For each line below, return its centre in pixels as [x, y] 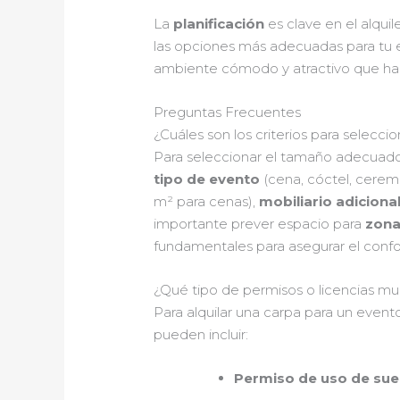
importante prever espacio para [260, 224]
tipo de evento [207, 179]
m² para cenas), [207, 202]
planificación [219, 24]
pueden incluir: [201, 335]
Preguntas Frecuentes [228, 112]
